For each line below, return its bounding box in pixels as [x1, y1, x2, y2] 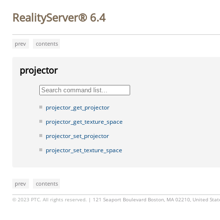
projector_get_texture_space [46, 117, 123, 126]
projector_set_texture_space [46, 146, 122, 154]
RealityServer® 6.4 [12, 10, 106, 25]
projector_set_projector [46, 132, 109, 140]
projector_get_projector [46, 103, 110, 111]
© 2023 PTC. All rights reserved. [12, 196, 87, 203]
